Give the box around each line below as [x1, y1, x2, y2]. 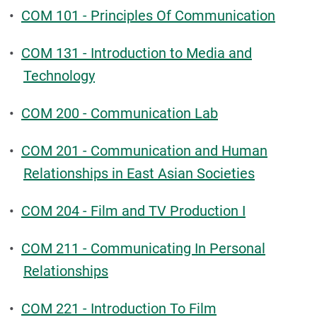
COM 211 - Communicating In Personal [21, 240, 265, 257]
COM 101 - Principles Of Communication [21, 7, 275, 24]
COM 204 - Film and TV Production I [21, 202, 246, 219]
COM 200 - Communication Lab [21, 105, 218, 122]
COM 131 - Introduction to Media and [21, 45, 252, 62]
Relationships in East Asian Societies [23, 165, 255, 182]
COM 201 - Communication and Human [21, 142, 267, 159]
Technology [23, 67, 95, 84]
